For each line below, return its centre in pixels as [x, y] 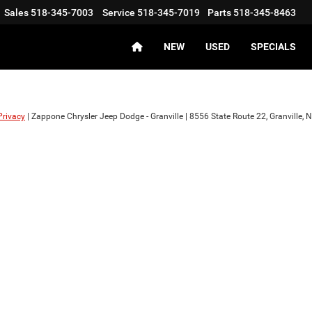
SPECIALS [273, 47]
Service [119, 13]
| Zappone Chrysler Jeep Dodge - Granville [104, 116]
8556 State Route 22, [227, 116]
